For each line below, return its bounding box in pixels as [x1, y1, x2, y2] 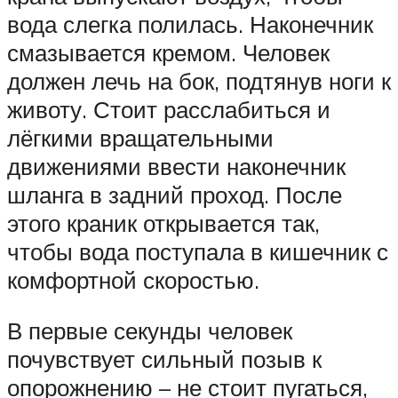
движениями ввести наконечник [7, 151, 346, 180]
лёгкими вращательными [7, 123, 274, 152]
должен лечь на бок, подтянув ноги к [7, 66, 391, 95]
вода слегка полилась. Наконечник [7, 9, 373, 38]
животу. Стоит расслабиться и [7, 94, 330, 123]
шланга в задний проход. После [7, 179, 342, 209]
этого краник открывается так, [7, 208, 320, 237]
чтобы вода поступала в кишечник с [7, 236, 388, 266]
